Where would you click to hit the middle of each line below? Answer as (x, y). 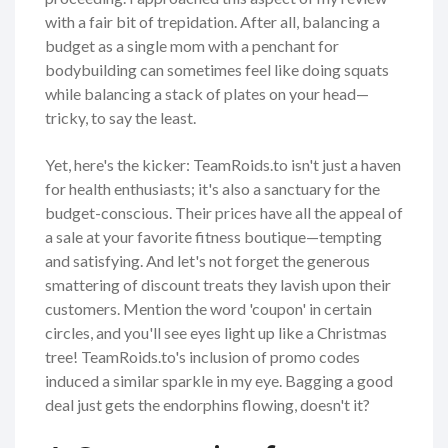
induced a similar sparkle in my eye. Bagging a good (219, 381)
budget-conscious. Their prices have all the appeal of (224, 213)
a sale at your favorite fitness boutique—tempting (213, 237)
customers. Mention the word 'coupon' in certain (208, 309)
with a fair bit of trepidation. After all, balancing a (212, 22)
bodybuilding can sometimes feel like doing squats (217, 70)
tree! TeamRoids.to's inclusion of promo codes (202, 357)
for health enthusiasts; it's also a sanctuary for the (212, 189)
